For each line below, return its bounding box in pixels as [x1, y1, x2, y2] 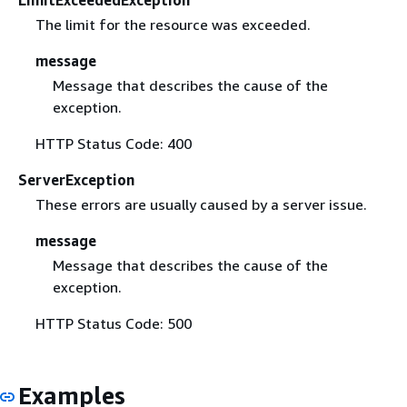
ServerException [18, 170, 134, 189]
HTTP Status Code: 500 [35, 314, 192, 333]
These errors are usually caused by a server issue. [35, 195, 367, 213]
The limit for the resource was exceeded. [35, 15, 311, 34]
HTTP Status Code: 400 [35, 134, 192, 153]
